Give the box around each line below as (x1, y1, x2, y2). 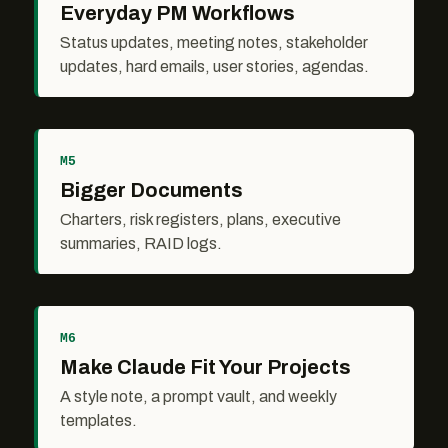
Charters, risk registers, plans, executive (60, 211, 341, 229)
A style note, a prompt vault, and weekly (60, 388, 337, 406)
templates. (60, 412, 137, 430)
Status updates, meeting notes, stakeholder (60, 34, 368, 52)
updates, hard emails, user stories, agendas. (60, 58, 369, 76)
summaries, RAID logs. (60, 235, 222, 253)
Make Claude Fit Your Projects (60, 356, 351, 379)
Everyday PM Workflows (60, 2, 295, 25)
